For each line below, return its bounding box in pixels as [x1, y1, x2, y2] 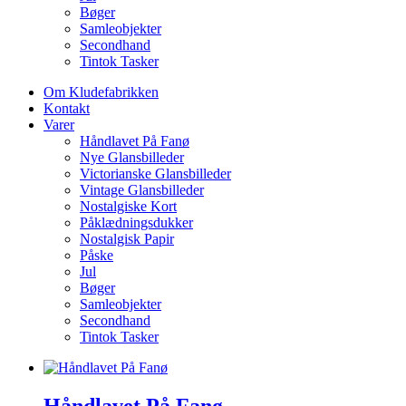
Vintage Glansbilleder [80, 182, 204, 198]
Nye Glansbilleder [80, 150, 184, 166]
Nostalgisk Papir [80, 231, 174, 247]
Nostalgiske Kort [80, 198, 177, 215]
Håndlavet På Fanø [80, 133, 189, 150]
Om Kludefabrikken [43, 84, 159, 101]
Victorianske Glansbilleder [80, 166, 231, 182]
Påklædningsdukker [80, 215, 193, 231]
